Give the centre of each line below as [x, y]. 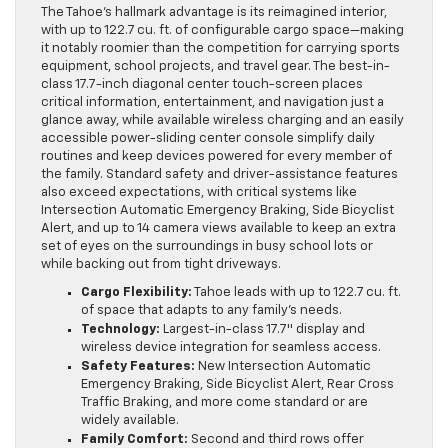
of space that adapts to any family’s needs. [211, 311]
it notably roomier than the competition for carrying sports [220, 49]
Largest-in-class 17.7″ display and [262, 330]
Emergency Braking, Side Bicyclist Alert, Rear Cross [237, 385]
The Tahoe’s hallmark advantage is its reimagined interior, [214, 13]
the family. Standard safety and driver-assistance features [219, 175]
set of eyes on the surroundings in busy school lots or [207, 247]
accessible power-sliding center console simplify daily [208, 139]
